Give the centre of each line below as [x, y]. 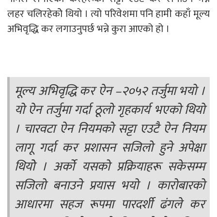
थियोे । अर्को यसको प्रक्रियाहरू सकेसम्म [110, 167]
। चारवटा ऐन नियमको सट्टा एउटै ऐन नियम [110, 129]
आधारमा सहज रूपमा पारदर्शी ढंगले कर [110, 204]
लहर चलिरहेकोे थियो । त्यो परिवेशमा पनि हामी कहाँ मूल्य [108, 14]
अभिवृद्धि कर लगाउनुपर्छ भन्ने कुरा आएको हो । [90, 29]
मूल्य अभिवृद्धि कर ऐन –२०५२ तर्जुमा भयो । [110, 91]
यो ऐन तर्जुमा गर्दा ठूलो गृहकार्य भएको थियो [110, 110]
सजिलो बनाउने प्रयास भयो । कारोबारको [110, 186]
